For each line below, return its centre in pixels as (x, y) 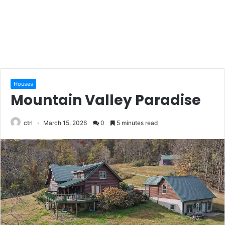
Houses (23, 84)
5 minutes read (136, 123)
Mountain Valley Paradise (106, 100)
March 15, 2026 (65, 123)
